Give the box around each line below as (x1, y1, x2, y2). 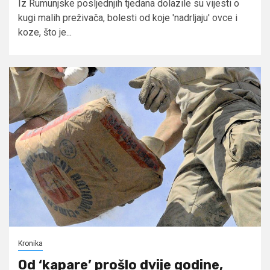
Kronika (18, 239, 43, 248)
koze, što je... (18, 26, 72, 38)
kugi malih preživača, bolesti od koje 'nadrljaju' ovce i (18, 11, 237, 24)
